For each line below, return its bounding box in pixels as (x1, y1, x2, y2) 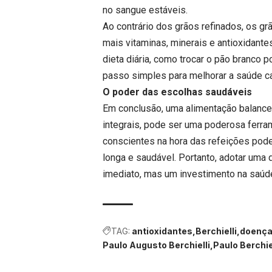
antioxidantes (132, 226, 192, 237)
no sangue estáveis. (103, 4, 188, 16)
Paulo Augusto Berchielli (103, 240, 210, 251)
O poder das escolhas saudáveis (103, 86, 252, 98)
